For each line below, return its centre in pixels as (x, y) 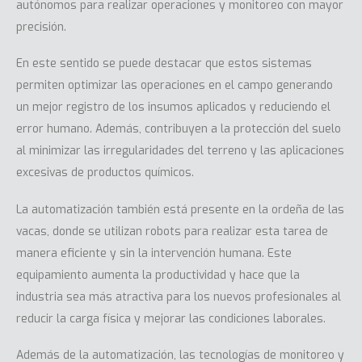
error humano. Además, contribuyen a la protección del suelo (179, 129)
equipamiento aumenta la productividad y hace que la (158, 275)
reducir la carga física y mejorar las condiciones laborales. (171, 318)
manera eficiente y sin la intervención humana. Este (154, 253)
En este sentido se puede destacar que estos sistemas (164, 64)
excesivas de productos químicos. (105, 173)
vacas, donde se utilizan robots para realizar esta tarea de (172, 231)
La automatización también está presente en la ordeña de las (180, 209)
